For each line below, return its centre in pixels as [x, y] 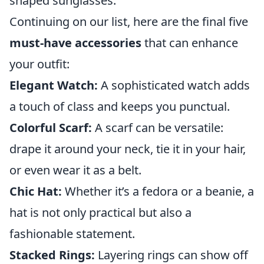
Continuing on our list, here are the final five [129, 21]
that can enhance [190, 42]
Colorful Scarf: [51, 127]
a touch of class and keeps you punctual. [120, 106]
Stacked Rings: [52, 255]
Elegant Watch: [54, 85]
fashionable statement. [72, 233]
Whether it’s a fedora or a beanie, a [158, 191]
